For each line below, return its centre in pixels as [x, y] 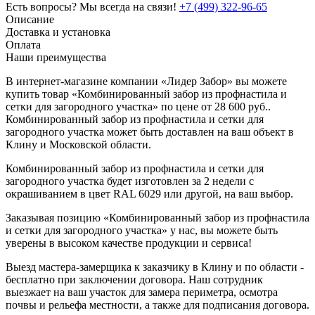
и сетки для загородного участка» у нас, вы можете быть [142, 230]
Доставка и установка [58, 32]
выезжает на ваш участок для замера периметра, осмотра [142, 292]
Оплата [23, 44]
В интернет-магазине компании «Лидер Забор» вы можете [146, 81]
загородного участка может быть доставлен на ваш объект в [150, 131]
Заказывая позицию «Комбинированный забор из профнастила [157, 217]
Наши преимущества [56, 57]
